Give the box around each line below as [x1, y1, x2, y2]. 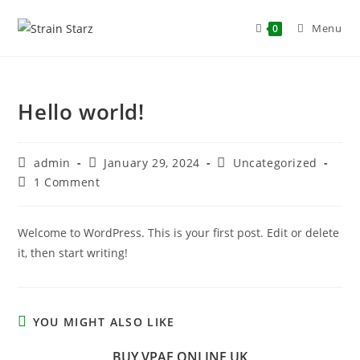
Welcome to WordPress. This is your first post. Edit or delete [18, 225, 340, 240]
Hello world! [18, 97, 145, 126]
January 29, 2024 [104, 155, 200, 170]
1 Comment [34, 174, 100, 190]
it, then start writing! [18, 245, 129, 260]
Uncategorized [233, 155, 317, 170]
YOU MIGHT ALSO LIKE [32, 314, 175, 329]
